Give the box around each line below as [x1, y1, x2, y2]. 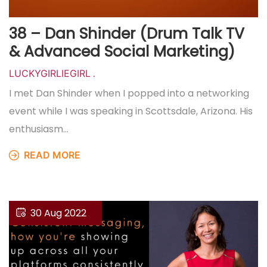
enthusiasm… [9, 122, 69, 136]
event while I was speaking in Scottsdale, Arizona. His [9, 104, 253, 118]
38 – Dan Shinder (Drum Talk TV [9, 23, 244, 44]
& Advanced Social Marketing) [9, 41, 235, 62]
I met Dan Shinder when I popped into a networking [9, 86, 249, 100]
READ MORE [21, 149, 80, 161]
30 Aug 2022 [30, 206, 86, 220]
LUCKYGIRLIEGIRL [9, 67, 91, 79]
